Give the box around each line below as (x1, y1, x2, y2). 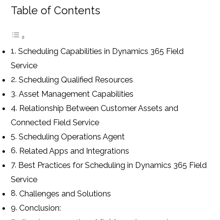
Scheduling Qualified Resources (18, 75, 133, 85)
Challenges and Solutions (19, 189, 111, 199)
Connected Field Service (11, 118, 100, 128)
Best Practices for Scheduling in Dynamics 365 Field (18, 161, 207, 170)
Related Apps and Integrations (19, 146, 129, 156)
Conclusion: (19, 203, 61, 213)
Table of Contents (11, 4, 101, 17)
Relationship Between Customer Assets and (19, 104, 178, 113)
